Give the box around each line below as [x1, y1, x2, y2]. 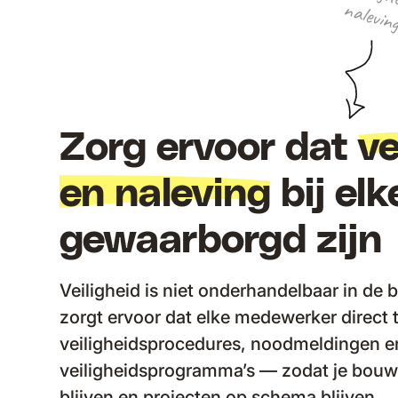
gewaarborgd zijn [60, 220, 383, 260]
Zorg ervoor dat [60, 128, 359, 168]
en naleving [60, 174, 272, 214]
